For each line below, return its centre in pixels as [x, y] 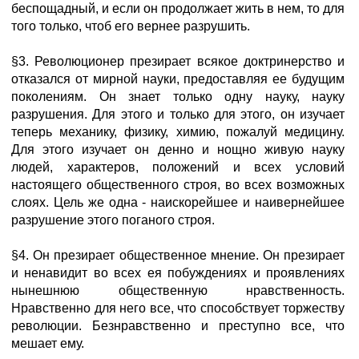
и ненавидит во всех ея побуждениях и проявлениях [178, 273]
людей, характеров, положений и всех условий [178, 167]
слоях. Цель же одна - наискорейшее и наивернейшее [178, 202]
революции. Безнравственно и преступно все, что [178, 326]
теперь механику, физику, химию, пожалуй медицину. [178, 132]
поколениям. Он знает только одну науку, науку [178, 97]
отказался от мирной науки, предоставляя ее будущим [178, 79]
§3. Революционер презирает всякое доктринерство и [178, 61]
